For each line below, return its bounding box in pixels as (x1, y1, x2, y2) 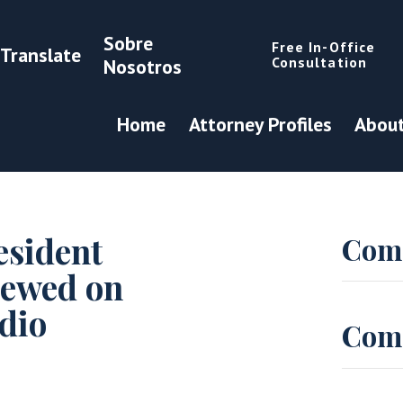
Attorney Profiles (188, 111, 332, 137)
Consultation (271, 52, 367, 71)
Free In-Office (271, 37, 376, 56)
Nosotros (103, 53, 182, 79)
